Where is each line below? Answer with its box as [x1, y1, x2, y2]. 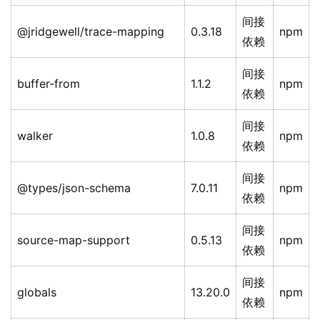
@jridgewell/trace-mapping [17, 24, 164, 39]
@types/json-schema [17, 181, 131, 196]
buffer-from [17, 76, 80, 91]
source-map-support [17, 233, 130, 248]
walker [17, 129, 53, 144]
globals [17, 285, 56, 300]
